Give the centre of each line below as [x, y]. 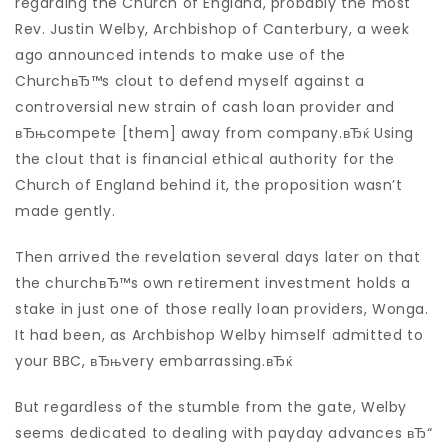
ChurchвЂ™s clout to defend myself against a [190, 81]
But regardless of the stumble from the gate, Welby [211, 407]
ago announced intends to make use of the [181, 55]
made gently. [65, 211]
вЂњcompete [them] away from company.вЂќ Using [214, 133]
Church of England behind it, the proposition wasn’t [209, 185]
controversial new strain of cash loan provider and [205, 107]
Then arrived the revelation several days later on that [218, 257]
